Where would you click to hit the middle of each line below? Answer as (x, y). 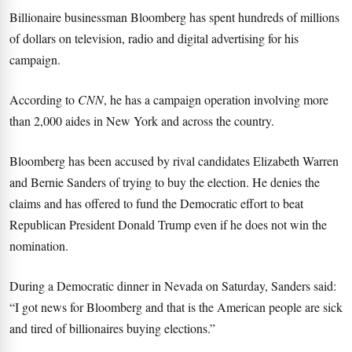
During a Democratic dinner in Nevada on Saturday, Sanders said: (173, 286)
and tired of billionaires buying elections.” (112, 328)
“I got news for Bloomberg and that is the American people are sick (176, 307)
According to (44, 99)
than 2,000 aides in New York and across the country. (142, 121)
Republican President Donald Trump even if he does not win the (168, 224)
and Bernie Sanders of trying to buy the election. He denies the (165, 182)
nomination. (39, 246)
